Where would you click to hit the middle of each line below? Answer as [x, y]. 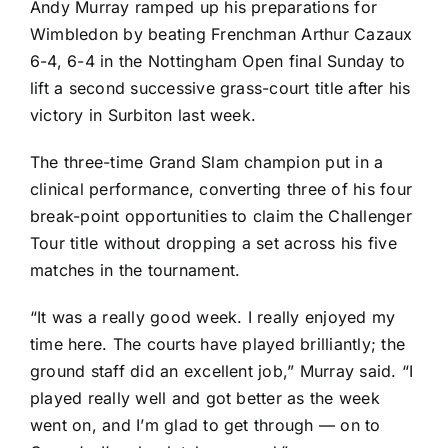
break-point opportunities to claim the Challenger [221, 215]
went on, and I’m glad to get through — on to [205, 424]
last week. [214, 114]
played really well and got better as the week [205, 397]
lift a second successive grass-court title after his [220, 87]
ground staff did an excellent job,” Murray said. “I [222, 370]
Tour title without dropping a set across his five [213, 242]
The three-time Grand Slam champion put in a [207, 161]
